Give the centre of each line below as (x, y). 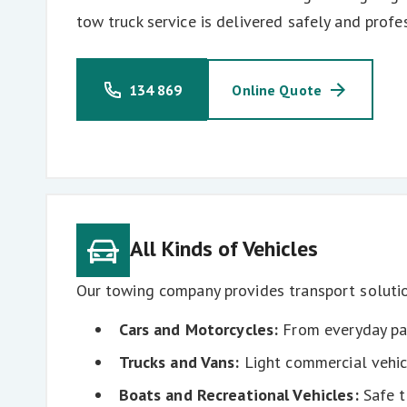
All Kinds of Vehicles (223, 248)
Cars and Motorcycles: (199, 330)
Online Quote (277, 89)
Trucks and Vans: (181, 362)
